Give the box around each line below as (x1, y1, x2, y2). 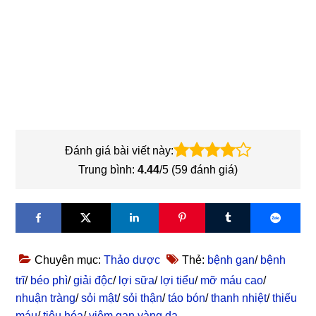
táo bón (168, 291, 206, 304)
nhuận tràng (16, 291, 76, 304)
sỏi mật (81, 291, 118, 304)
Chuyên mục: (35, 253, 104, 266)
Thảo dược (104, 253, 161, 266)
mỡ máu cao (200, 274, 264, 286)
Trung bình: (78, 163, 138, 176)
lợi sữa (119, 274, 155, 286)
